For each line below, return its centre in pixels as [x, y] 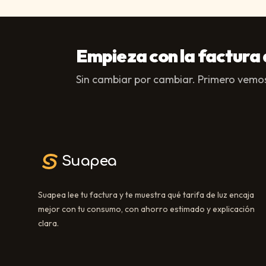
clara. [48, 223]
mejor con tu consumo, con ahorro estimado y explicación [146, 209]
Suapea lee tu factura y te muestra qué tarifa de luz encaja [146, 195]
